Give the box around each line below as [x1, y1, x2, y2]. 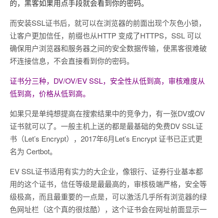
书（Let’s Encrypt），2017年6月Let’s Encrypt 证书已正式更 [10, 133, 202, 144]
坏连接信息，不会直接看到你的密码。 [10, 55, 134, 66]
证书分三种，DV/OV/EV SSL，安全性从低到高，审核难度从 [10, 75, 205, 86]
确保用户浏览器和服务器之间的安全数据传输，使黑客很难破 [10, 43, 207, 53]
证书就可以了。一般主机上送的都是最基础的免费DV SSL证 [10, 121, 203, 131]
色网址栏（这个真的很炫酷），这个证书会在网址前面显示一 [10, 204, 207, 214]
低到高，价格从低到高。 [10, 88, 90, 98]
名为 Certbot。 [10, 146, 57, 156]
